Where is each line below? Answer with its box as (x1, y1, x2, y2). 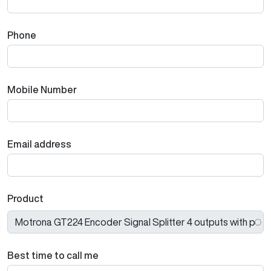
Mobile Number (7, 85, 77, 94)
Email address (7, 139, 71, 149)
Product (7, 194, 44, 203)
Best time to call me (7, 250, 99, 260)
